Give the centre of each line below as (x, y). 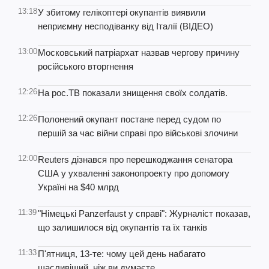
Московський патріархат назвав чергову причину (139, 53)
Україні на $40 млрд (78, 187)
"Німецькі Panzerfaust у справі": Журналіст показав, (144, 213)
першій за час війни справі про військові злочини (138, 133)
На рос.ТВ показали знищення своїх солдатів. (133, 93)
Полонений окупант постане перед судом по (129, 119)
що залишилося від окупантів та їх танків (122, 227)
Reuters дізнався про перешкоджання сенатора (135, 159)
